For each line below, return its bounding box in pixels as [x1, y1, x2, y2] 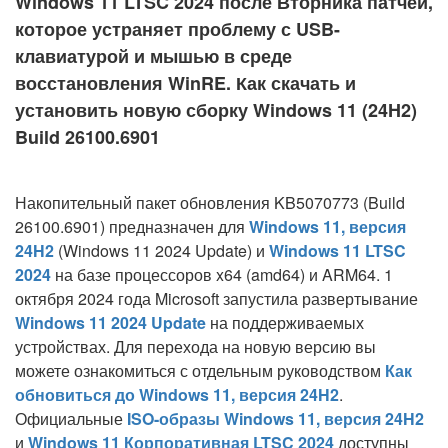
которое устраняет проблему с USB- [15, 16, 340, 42]
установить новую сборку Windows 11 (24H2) [15, 97, 417, 123]
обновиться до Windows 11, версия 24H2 [15, 383, 339, 406]
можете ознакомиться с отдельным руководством [15, 359, 385, 382]
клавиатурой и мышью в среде [15, 43, 292, 69]
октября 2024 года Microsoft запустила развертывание [15, 287, 418, 310]
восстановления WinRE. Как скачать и [15, 70, 356, 96]
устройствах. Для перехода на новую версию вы [15, 335, 376, 358]
